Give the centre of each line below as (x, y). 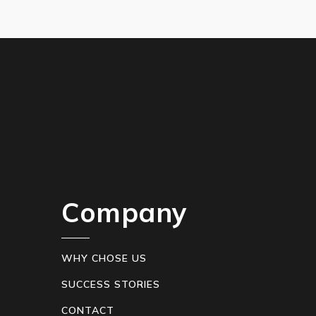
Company (124, 212)
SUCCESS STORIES (111, 284)
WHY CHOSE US (104, 258)
